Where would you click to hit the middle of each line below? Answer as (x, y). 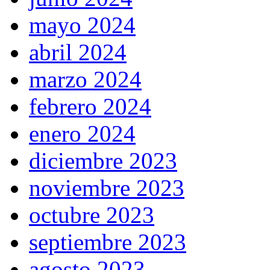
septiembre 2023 (108, 242)
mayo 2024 (82, 25)
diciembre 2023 (103, 161)
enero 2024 (82, 134)
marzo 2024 (85, 80)
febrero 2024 (90, 107)
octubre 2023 (92, 215)
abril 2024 (78, 52)
